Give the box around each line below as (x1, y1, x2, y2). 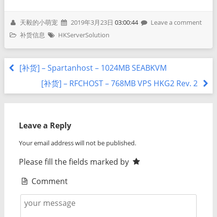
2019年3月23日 (70, 17, 113, 27)
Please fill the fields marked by (18, 156, 131, 167)
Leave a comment (151, 17, 202, 27)
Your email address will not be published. (18, 138, 136, 147)
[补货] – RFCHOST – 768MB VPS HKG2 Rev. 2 (41, 78, 200, 89)
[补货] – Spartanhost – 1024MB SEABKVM (17, 62, 167, 74)
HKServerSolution (58, 30, 109, 39)
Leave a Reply (18, 120, 71, 131)
